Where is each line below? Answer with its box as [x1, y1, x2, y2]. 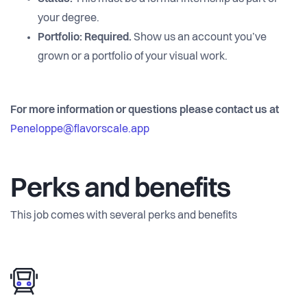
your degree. [38, 13, 99, 25]
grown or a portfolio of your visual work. [38, 51, 228, 63]
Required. [84, 32, 132, 44]
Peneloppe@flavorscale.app [10, 124, 149, 136]
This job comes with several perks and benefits [10, 210, 237, 222]
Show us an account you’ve [132, 32, 267, 44]
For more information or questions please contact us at [10, 105, 279, 116]
